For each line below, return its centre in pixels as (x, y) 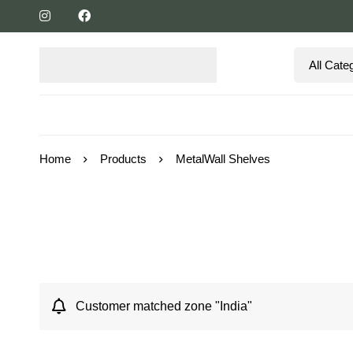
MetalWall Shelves (223, 159)
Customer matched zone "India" (164, 306)
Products (123, 159)
